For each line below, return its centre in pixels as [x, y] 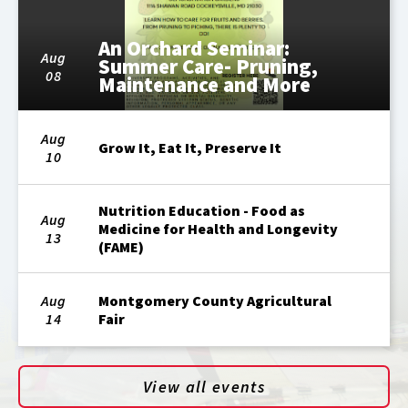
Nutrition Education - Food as [202, 211]
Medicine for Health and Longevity [219, 229]
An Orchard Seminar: [194, 48]
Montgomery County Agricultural [215, 301]
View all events [204, 387]
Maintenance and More [205, 85]
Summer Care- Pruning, [209, 66]
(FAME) [122, 247]
